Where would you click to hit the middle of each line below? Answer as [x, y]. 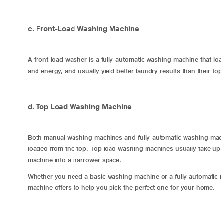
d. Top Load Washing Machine [80, 106]
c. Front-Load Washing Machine [84, 28]
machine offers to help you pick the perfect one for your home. [121, 188]
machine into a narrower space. [75, 160]
